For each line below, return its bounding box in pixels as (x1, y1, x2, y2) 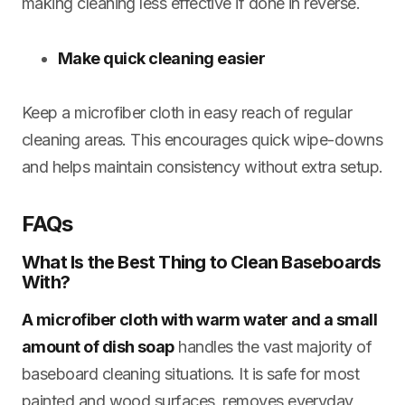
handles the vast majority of (174, 336, 372, 356)
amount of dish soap (22, 336, 174, 356)
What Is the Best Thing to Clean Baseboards (22, 250, 381, 273)
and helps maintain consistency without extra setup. (22, 156, 383, 176)
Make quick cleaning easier (58, 48, 265, 68)
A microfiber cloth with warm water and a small (22, 309, 378, 329)
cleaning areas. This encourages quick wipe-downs (22, 129, 383, 149)
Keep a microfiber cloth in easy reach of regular (22, 102, 353, 122)
